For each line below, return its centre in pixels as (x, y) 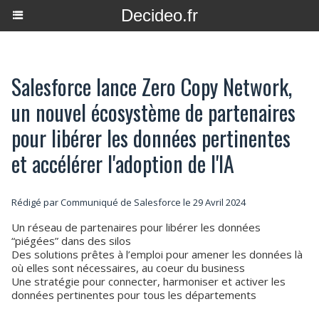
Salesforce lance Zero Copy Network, (152, 87)
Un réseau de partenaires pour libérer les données (136, 227)
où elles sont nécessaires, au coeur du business (128, 268)
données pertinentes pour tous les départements (134, 295)
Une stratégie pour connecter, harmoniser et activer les (148, 281)
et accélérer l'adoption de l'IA (123, 163)
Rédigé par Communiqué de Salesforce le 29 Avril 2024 (129, 202)
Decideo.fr (159, 15)
